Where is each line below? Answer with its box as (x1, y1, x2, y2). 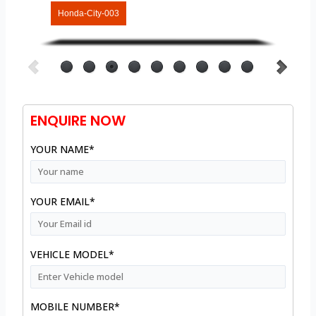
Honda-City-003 (58, 8, 120, 19)
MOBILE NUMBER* (30, 299, 121, 313)
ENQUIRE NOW (30, 111, 126, 131)
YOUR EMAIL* (30, 195, 96, 209)
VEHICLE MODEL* (30, 247, 115, 261)
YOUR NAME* (30, 142, 95, 157)
